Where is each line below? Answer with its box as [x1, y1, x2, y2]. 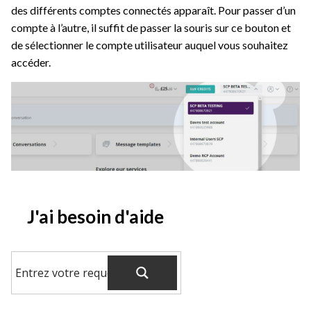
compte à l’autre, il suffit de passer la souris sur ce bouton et [11, 21, 291, 35]
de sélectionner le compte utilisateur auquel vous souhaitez [11, 38, 288, 52]
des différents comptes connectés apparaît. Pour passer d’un [11, 3, 296, 17]
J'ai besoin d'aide [26, 205, 164, 228]
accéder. [11, 56, 51, 69]
